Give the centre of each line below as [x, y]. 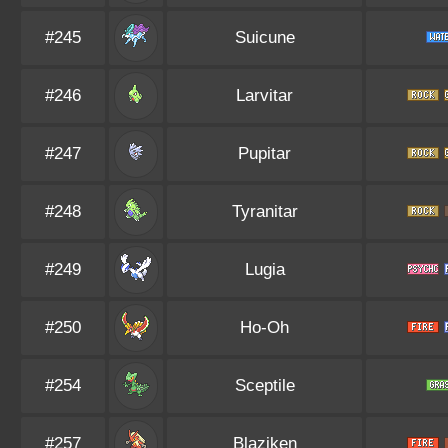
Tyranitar [264, 211]
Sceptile [264, 385]
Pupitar [264, 153]
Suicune [264, 37]
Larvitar [264, 95]
